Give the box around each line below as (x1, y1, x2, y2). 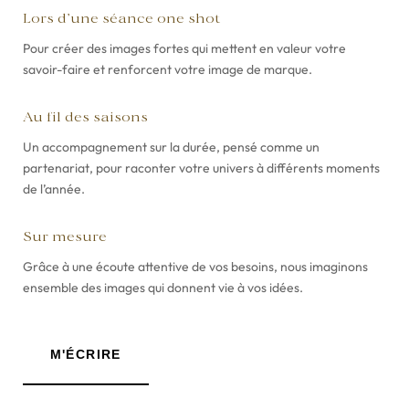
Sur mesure (22, 230, 107, 244)
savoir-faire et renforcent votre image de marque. (22, 60, 312, 78)
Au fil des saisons (22, 110, 148, 124)
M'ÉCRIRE (49, 346, 121, 362)
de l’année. (22, 180, 85, 197)
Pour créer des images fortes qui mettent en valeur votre (22, 39, 346, 57)
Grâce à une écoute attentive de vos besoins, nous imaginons (22, 257, 368, 275)
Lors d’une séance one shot (22, 12, 220, 26)
